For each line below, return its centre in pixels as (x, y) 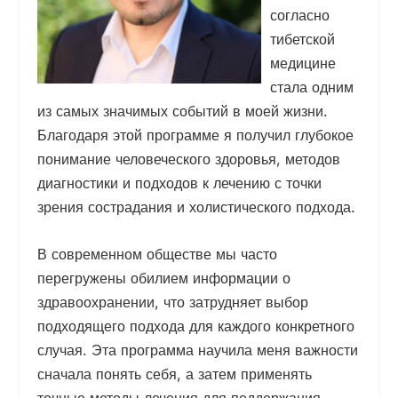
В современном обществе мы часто (158, 254)
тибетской (303, 40)
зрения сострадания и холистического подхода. (197, 207)
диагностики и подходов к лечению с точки (180, 183)
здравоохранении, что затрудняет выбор (173, 302)
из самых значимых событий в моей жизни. (183, 111)
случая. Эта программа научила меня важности (198, 350)
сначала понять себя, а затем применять (175, 374)
